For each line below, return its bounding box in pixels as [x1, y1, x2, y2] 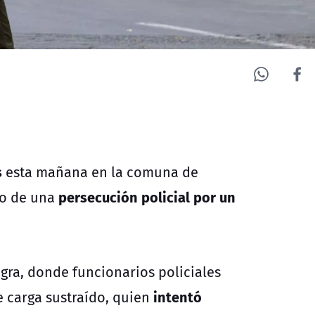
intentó [150, 285, 202, 307]
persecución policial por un [58, 185, 236, 207]
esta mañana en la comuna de [2, 161, 198, 182]
